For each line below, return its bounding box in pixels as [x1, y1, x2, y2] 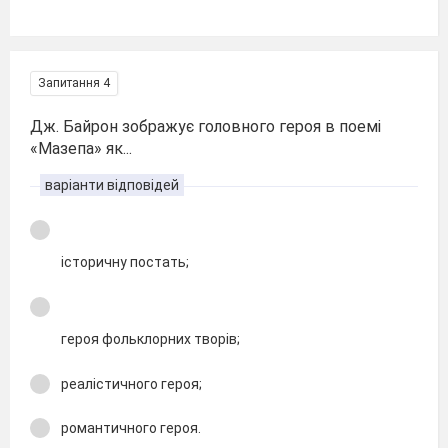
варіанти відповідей [45, 176, 179, 193]
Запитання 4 [38, 75, 110, 90]
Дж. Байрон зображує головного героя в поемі [30, 116, 381, 136]
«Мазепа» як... [30, 138, 132, 158]
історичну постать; [61, 254, 189, 270]
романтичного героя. [61, 420, 201, 436]
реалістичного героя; [61, 375, 202, 392]
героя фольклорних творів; [61, 331, 240, 347]
